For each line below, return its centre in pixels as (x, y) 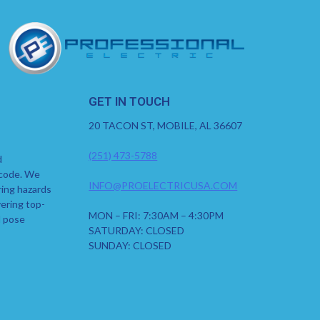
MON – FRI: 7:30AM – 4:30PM (156, 216)
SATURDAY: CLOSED (137, 231)
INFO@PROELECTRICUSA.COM (163, 186)
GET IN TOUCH (130, 102)
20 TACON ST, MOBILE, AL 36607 (166, 126)
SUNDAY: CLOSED (130, 246)
